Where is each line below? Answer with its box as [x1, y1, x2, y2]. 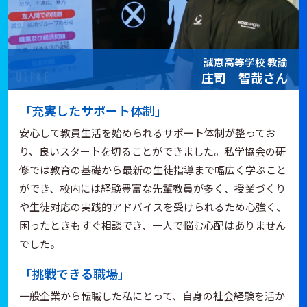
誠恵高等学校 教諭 [204, 56, 288, 69]
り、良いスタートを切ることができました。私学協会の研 [19, 145, 286, 158]
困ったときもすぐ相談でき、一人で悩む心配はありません [19, 219, 286, 232]
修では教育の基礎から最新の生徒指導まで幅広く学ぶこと [19, 163, 286, 176]
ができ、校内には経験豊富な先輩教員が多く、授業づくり [19, 182, 286, 195]
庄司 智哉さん [201, 70, 288, 86]
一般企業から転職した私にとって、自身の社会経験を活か [19, 289, 285, 302]
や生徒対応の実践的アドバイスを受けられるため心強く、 [19, 200, 286, 213]
